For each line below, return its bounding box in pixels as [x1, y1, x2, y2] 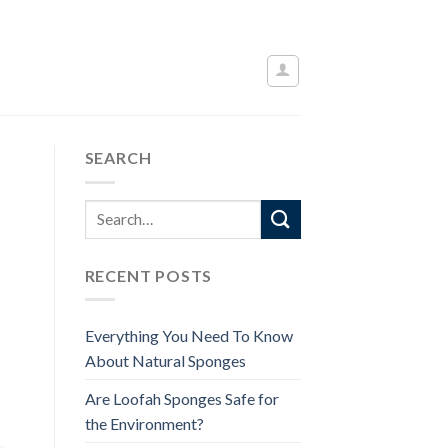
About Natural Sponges [84, 351, 246, 371]
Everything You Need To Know [84, 326, 293, 346]
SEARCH [84, 148, 152, 167]
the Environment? [84, 414, 204, 434]
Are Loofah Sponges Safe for [84, 389, 279, 409]
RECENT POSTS [84, 265, 213, 285]
